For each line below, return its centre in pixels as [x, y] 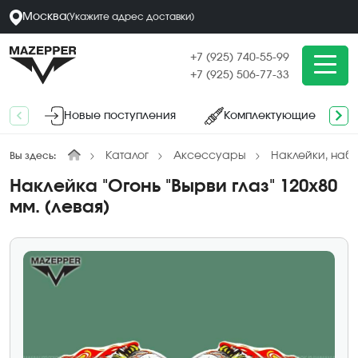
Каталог [127, 156]
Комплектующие [270, 115]
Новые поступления [120, 115]
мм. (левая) [60, 207]
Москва [44, 16]
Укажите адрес [107, 17]
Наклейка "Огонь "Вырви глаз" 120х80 [173, 187]
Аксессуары [210, 156]
